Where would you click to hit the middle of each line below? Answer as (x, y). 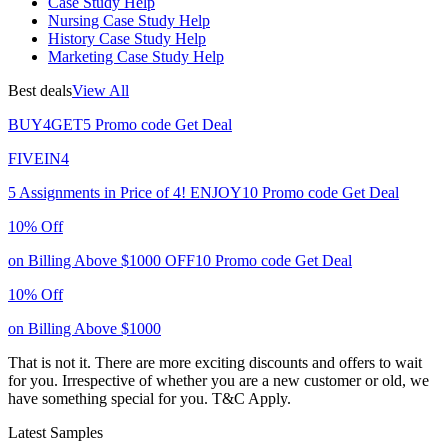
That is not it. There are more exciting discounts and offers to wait (215, 362)
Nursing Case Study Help (129, 20)
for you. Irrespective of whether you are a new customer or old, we (218, 380)
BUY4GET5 (49, 124)
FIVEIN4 (38, 158)
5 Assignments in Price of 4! (97, 192)
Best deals (40, 90)
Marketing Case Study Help (136, 56)
